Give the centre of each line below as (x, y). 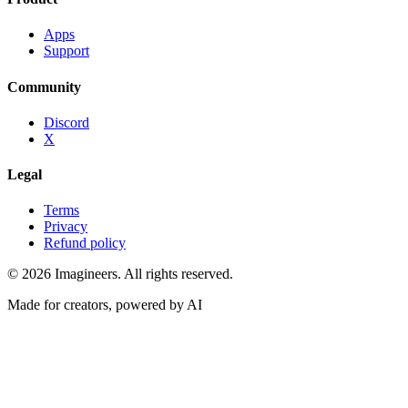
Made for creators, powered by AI (105, 305)
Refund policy (85, 243)
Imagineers (86, 274)
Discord (66, 122)
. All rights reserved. (175, 274)
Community (44, 87)
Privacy (66, 227)
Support (66, 51)
